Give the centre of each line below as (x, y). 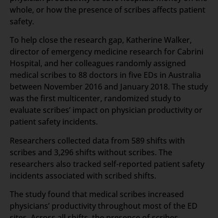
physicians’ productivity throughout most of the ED (104, 206)
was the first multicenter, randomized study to (95, 99)
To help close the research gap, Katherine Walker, (101, 40)
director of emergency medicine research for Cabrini (107, 52)
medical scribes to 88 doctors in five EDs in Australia (105, 75)
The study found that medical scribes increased (97, 194)
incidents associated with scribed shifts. (83, 175)
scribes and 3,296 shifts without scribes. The (91, 152)
